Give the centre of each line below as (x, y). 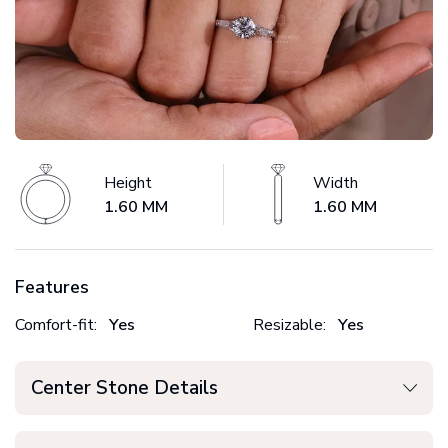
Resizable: (290, 325)
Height (128, 182)
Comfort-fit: (56, 325)
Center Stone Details (124, 388)
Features (52, 287)
